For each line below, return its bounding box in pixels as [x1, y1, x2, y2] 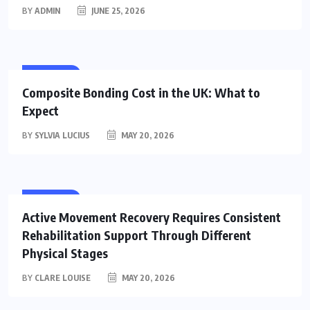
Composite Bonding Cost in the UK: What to [22, 84, 260, 100]
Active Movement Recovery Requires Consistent [22, 208, 281, 225]
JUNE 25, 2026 [89, 5, 145, 16]
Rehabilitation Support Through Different [22, 226, 251, 243]
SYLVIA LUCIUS [35, 129, 90, 140]
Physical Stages [22, 244, 108, 261]
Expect [22, 102, 59, 118]
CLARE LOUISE [35, 272, 91, 283]
